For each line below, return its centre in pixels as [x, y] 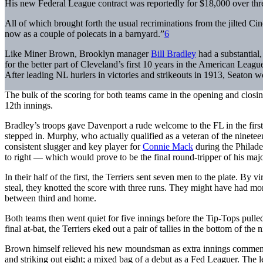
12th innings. [30, 105]
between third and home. [50, 198]
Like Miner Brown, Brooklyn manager [78, 53]
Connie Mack [168, 146]
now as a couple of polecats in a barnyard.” [85, 33]
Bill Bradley [173, 53]
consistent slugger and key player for [74, 146]
